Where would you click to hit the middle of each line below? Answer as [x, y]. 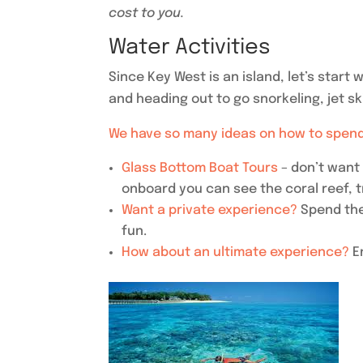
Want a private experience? [211, 211]
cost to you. [147, 14]
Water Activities [190, 48]
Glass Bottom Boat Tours [202, 169]
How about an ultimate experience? [237, 253]
